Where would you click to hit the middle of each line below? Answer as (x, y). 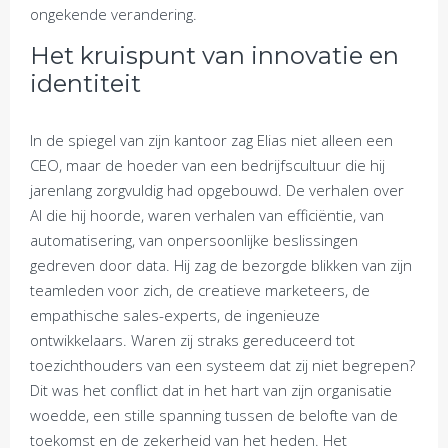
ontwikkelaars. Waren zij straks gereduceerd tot (192, 340)
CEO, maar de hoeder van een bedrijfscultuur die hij (207, 165)
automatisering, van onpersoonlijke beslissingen (194, 240)
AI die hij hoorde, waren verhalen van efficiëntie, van (207, 215)
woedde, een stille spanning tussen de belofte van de (214, 415)
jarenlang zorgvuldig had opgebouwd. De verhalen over (217, 190)
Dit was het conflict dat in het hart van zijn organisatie (211, 390)
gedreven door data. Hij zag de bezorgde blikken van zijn (221, 265)
